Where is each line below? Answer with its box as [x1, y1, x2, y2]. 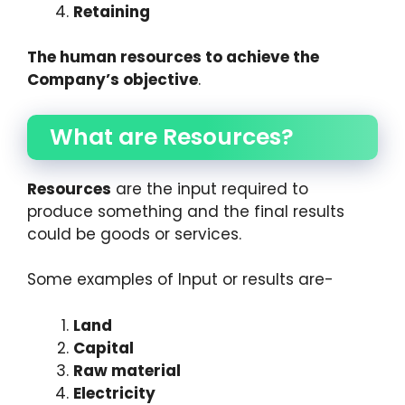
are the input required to [111, 177, 308, 200]
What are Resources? [50, 120, 294, 153]
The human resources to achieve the [27, 46, 319, 69]
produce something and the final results [27, 200, 344, 222]
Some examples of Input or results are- [27, 268, 334, 291]
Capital [73, 336, 134, 359]
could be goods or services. [27, 222, 241, 245]
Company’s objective [27, 69, 198, 91]
